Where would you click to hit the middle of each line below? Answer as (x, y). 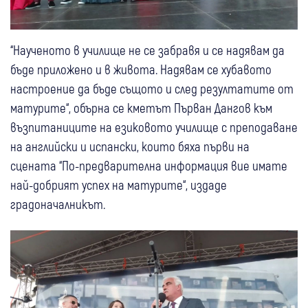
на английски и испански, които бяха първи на (130, 146)
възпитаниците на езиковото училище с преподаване (154, 126)
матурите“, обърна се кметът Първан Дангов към (141, 107)
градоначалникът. (58, 203)
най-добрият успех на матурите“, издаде (119, 184)
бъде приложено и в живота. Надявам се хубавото (141, 69)
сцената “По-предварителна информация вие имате (149, 165)
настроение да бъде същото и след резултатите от (152, 88)
